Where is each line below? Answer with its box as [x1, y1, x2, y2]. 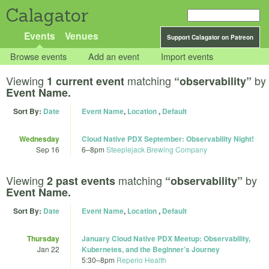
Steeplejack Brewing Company [106, 144, 207, 155]
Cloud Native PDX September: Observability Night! [82, 133, 254, 145]
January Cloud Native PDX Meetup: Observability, [82, 232, 250, 244]
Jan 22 [37, 243, 59, 254]
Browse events [10, 50, 67, 63]
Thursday [27, 232, 59, 244]
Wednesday [19, 133, 59, 145]
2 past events [47, 172, 115, 189]
